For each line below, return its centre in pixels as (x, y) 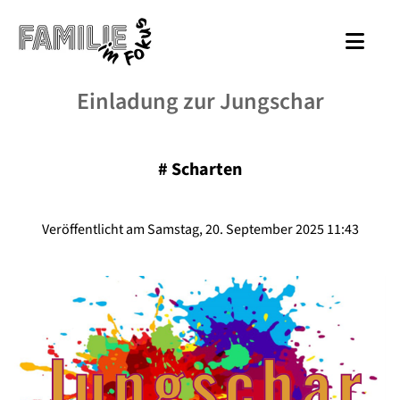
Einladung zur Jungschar (200, 101)
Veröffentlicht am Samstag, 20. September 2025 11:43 (200, 229)
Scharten (207, 170)
